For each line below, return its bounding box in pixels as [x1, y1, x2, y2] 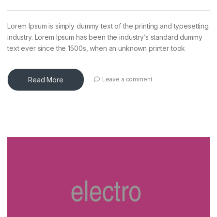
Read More [28, 75, 63, 84]
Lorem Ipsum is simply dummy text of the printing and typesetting [7, 21, 209, 30]
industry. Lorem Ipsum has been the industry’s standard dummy [7, 32, 202, 41]
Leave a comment [102, 75, 153, 83]
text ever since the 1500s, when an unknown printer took [7, 44, 186, 52]
